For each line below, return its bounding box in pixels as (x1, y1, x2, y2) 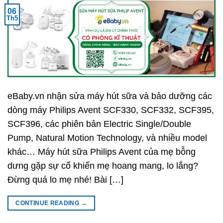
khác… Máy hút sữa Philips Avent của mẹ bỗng (7, 146, 196, 157)
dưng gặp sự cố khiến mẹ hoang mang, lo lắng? (7, 160, 198, 171)
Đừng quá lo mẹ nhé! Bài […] (7, 174, 123, 185)
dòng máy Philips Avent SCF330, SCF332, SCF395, (7, 105, 214, 115)
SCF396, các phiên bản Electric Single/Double (7, 118, 191, 129)
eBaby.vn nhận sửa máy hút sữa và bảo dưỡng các (7, 91, 212, 101)
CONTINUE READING (15, 199, 81, 207)
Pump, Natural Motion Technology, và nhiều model (7, 132, 207, 143)
